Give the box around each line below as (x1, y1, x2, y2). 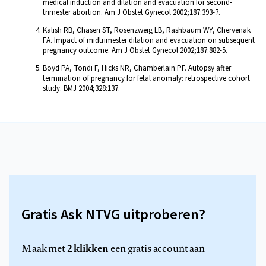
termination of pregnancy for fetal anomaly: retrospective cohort (43, 72, 250, 84)
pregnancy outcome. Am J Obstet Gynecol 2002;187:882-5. (43, 45, 227, 56)
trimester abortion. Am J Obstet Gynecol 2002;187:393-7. (43, 7, 220, 18)
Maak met (21, 241, 67, 255)
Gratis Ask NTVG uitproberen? (21, 204, 205, 225)
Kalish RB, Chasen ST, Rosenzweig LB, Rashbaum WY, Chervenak (43, 24, 251, 36)
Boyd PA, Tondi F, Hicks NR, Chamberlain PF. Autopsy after (43, 62, 231, 74)
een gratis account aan (109, 241, 205, 255)
